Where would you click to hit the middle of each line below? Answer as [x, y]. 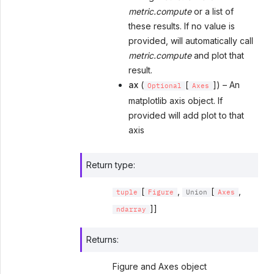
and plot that [218, 56]
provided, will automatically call [191, 41]
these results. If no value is [182, 26]
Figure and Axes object [159, 266]
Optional [165, 86]
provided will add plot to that [187, 116]
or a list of [213, 12]
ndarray [131, 210]
